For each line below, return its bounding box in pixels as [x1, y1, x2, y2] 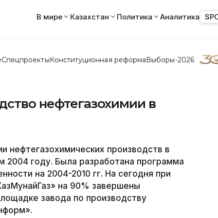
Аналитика [160, 12, 200, 21]
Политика [117, 12, 152, 21]
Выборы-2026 [146, 55, 194, 64]
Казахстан [70, 12, 109, 21]
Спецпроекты [1, 55, 50, 64]
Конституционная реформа [49, 55, 146, 64]
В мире [36, 12, 62, 21]
